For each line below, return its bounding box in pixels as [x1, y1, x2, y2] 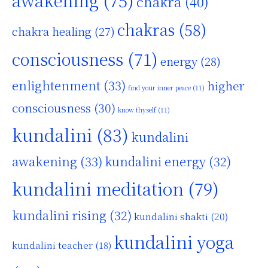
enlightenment [12, 77, 100, 95]
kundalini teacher [12, 239, 93, 252]
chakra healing [12, 23, 92, 39]
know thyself [118, 105, 156, 115]
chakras [117, 19, 175, 41]
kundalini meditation [12, 176, 184, 201]
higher [207, 77, 244, 95]
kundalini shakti [134, 209, 208, 224]
